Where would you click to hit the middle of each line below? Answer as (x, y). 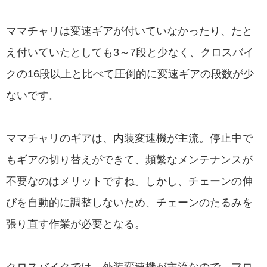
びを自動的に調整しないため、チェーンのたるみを (129, 202)
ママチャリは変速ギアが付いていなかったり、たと (129, 31)
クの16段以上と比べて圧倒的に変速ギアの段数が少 (130, 74)
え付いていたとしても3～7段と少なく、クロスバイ (130, 52)
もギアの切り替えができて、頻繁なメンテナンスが (129, 159)
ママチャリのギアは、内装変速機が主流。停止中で (129, 138)
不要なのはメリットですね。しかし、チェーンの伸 (129, 181)
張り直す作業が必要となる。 (76, 224)
